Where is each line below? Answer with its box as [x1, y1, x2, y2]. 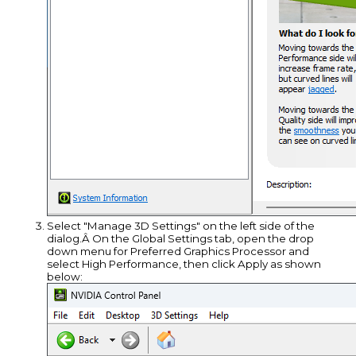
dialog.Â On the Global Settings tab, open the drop [47, 232, 315, 246]
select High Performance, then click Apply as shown [47, 257, 322, 271]
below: [47, 270, 83, 284]
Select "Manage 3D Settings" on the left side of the [47, 219, 315, 233]
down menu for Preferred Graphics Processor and [47, 245, 310, 258]
